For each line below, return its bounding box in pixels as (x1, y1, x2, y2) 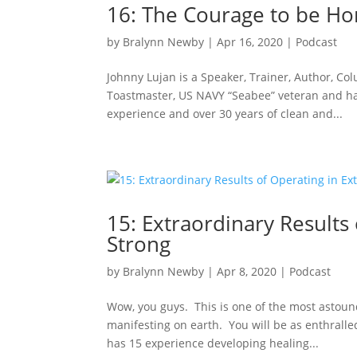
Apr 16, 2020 (217, 34, 284, 49)
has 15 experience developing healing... (107, 335, 320, 351)
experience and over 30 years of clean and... (107, 106, 343, 121)
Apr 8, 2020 (217, 264, 277, 279)
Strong (107, 229, 171, 258)
